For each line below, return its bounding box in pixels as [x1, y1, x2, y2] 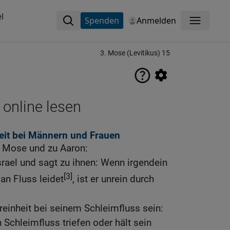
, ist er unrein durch [72, 173, 154, 185]
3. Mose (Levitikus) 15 [100, 49, 170, 57]
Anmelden [136, 15, 176, 26]
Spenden [84, 15, 119, 26]
